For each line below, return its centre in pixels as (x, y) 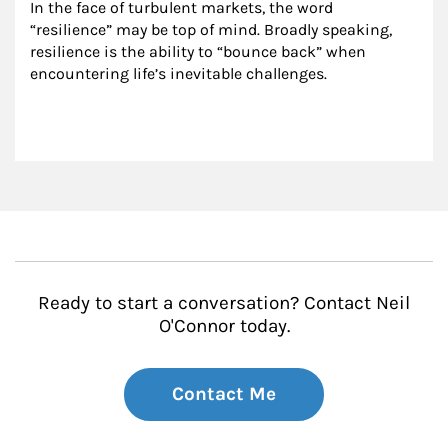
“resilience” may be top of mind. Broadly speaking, (213, 30)
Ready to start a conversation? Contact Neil (224, 303)
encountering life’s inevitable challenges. (178, 74)
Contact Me (224, 394)
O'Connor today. (224, 326)
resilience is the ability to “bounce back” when (200, 52)
